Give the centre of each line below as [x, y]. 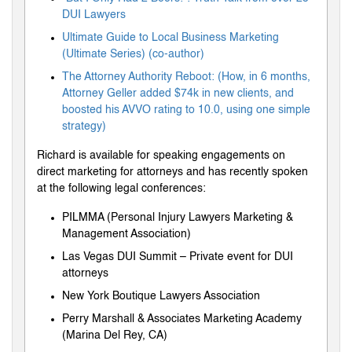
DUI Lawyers [94, 15]
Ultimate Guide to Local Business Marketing [170, 37]
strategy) [84, 126]
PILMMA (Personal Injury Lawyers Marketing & [178, 217]
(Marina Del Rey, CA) [115, 335]
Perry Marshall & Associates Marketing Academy [182, 319]
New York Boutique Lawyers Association [161, 296]
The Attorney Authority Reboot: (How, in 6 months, [186, 77]
